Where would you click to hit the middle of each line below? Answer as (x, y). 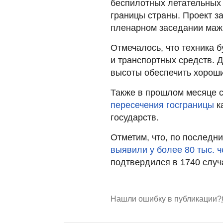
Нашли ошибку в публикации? (166, 199)
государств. (135, 118)
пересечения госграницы (162, 105)
